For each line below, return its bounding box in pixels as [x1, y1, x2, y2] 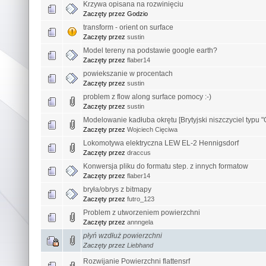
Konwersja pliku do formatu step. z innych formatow [83, 161, 248, 170]
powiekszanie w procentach [83, 69, 173, 78]
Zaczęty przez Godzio [83, 9, 148, 17]
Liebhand [127, 241, 153, 249]
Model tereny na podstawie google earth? [83, 46, 217, 55]
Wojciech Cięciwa [127, 125, 178, 133]
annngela [127, 218, 153, 226]
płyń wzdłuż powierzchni [83, 231, 162, 240]
